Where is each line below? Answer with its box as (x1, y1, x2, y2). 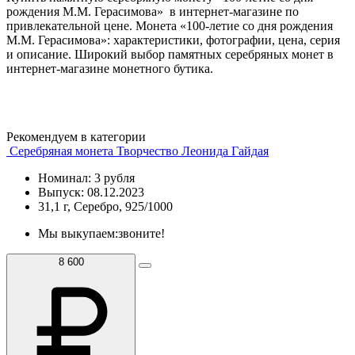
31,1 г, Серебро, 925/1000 (38, 199, 173, 213)
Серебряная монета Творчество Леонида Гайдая (10, 143, 269, 158)
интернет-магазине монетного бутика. (6, 61, 213, 75)
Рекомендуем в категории (6, 129, 146, 143)
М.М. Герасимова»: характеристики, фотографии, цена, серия (6, 32, 340, 47)
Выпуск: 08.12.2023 (38, 185, 144, 199)
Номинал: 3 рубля (38, 170, 135, 185)
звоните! (118, 226, 165, 240)
